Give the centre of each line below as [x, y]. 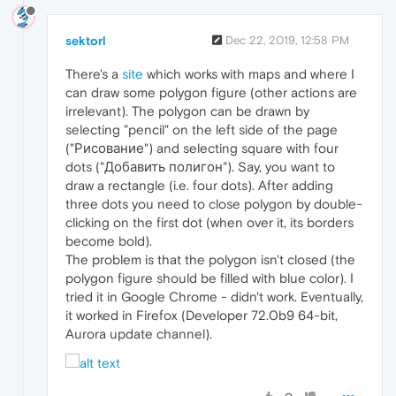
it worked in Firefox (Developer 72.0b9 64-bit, [202, 315]
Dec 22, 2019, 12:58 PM [287, 40]
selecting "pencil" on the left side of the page [202, 129]
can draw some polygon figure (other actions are [211, 92]
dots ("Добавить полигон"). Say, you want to [200, 166]
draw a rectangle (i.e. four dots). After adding [199, 185]
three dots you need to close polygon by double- [214, 203]
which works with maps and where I [249, 73]
